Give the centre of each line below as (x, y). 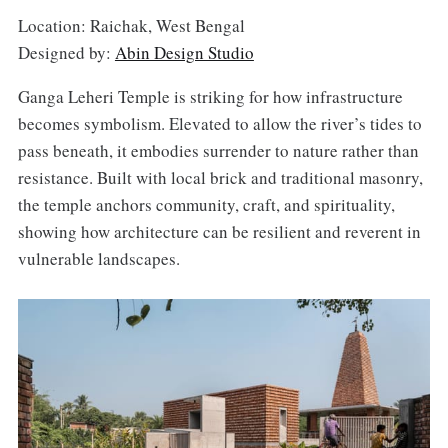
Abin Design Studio (184, 52)
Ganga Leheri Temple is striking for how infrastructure (210, 97)
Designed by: (66, 52)
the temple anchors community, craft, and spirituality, (206, 205)
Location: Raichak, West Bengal (131, 25)
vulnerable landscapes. (98, 259)
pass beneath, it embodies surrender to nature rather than (218, 151)
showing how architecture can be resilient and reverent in (219, 232)
